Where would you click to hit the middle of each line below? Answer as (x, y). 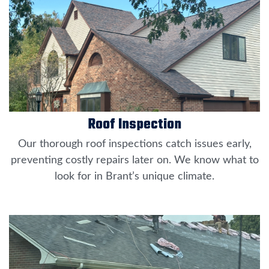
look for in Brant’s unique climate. (134, 177)
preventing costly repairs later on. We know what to (134, 161)
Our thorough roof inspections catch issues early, (134, 144)
